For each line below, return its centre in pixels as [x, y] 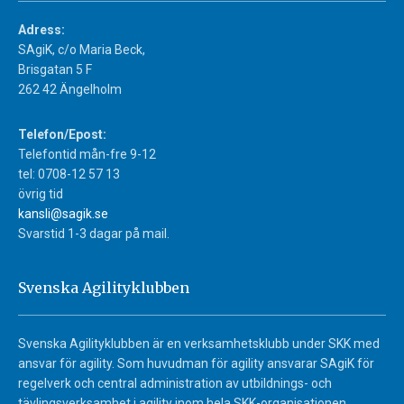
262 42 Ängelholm [70, 89]
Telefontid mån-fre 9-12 [87, 154]
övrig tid [41, 193]
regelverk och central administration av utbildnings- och [175, 383]
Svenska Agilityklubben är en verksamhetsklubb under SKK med [199, 343]
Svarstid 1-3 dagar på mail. [94, 233]
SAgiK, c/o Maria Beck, [82, 49]
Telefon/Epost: [62, 134]
